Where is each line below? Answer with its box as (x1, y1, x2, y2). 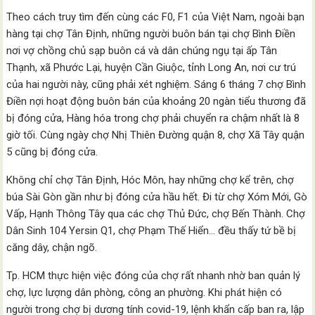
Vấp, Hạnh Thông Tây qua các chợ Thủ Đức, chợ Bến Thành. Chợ (6, 207, 306, 220)
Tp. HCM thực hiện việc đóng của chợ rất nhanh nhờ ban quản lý (6, 269, 301, 282)
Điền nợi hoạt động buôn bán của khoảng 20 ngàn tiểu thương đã (6, 95, 307, 108)
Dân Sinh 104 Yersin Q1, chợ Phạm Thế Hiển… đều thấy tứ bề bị (6, 224, 297, 237)
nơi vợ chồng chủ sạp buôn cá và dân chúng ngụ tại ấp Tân (6, 44, 278, 57)
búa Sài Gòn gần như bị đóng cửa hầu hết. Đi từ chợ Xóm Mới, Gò (6, 191, 308, 203)
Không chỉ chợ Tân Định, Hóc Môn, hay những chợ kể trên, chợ (6, 174, 295, 186)
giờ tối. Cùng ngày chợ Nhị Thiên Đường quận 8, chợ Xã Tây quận (6, 129, 305, 141)
